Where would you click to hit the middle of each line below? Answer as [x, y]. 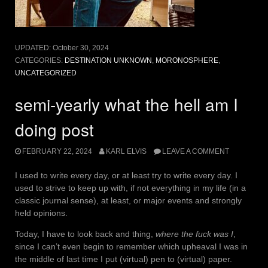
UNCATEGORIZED [46, 73]
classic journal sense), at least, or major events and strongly [128, 201]
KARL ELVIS [126, 152]
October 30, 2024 [81, 48]
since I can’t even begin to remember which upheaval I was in [131, 247]
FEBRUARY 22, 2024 [57, 152]
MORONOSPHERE [187, 60]
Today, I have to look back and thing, [85, 234]
